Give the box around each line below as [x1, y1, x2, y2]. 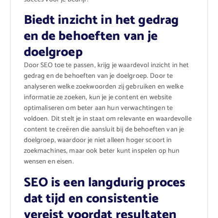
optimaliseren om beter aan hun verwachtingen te [23, 103, 173, 114]
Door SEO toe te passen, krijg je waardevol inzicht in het [23, 60, 189, 72]
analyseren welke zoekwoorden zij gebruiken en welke [23, 81, 183, 93]
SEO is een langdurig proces [23, 172, 186, 193]
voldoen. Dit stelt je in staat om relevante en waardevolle [23, 113, 192, 125]
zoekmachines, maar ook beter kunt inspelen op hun [23, 145, 180, 157]
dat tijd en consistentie [23, 188, 159, 209]
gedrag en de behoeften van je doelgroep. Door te [23, 71, 173, 82]
